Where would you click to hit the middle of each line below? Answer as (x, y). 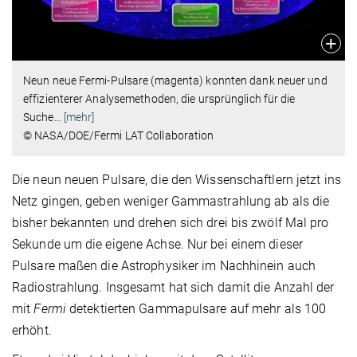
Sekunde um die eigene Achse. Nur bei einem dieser (157, 245)
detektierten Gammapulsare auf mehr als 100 (196, 309)
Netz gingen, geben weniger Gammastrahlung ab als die (171, 202)
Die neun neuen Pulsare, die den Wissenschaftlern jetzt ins (177, 180)
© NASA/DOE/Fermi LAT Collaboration (119, 136)
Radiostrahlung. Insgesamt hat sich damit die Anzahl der (173, 288)
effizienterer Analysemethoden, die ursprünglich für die (159, 99)
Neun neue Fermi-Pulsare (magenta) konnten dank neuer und (175, 81)
